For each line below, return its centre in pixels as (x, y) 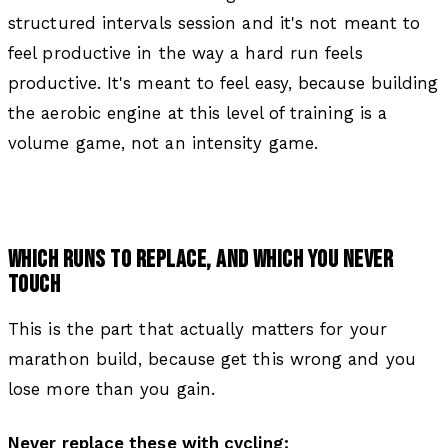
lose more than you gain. (112, 388)
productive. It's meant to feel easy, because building (223, 83)
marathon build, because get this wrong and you (212, 358)
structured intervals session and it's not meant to (214, 23)
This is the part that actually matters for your (197, 328)
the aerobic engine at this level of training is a (198, 113)
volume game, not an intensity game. (163, 143)
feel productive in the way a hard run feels (185, 53)
